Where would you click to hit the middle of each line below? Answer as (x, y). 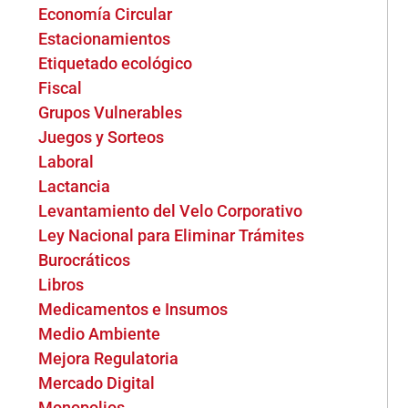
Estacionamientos (105, 39)
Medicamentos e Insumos (133, 309)
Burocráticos (85, 260)
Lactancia (75, 186)
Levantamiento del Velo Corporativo (171, 211)
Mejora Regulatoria (109, 358)
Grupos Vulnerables (111, 112)
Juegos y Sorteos (102, 137)
